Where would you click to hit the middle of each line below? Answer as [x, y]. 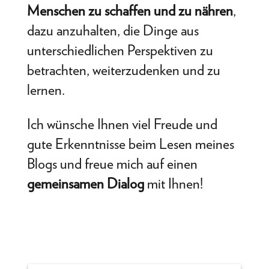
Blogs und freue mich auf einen [112, 163]
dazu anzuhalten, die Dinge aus [113, 30]
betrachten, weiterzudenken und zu [123, 70]
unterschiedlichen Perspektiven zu [120, 50]
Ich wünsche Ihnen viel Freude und [122, 124]
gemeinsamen [65, 183]
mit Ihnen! [173, 183]
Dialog [125, 183]
